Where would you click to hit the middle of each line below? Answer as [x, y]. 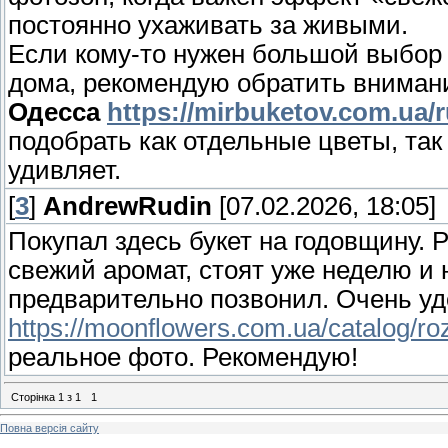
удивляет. [64, 170]
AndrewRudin [127, 206]
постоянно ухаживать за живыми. [208, 25]
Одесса [57, 112]
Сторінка [34, 396]
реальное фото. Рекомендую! [183, 357]
